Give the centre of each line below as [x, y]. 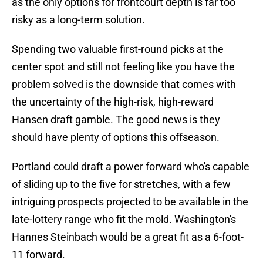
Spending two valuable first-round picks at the [118, 49]
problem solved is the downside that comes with [124, 85]
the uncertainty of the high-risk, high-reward [113, 102]
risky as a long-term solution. [78, 20]
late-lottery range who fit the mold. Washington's [124, 220]
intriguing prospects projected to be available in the [130, 202]
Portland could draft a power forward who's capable [131, 167]
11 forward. [38, 255]
